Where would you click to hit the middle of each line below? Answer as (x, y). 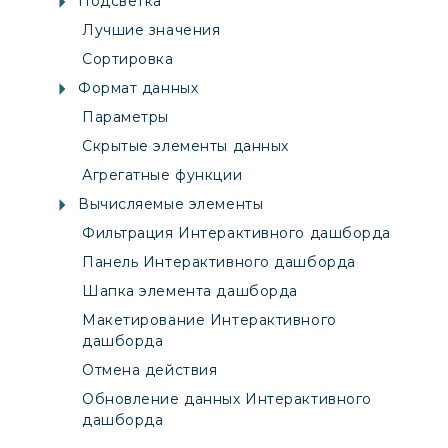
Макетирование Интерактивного (209, 319)
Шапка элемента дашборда (190, 290)
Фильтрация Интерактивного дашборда (237, 232)
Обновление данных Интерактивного (227, 398)
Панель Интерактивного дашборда (219, 261)
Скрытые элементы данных (185, 145)
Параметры (126, 116)
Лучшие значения (151, 29)
